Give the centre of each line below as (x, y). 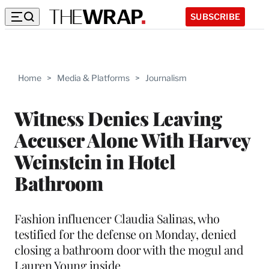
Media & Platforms (93, 78)
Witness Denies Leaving (118, 118)
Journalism (166, 78)
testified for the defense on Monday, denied (125, 234)
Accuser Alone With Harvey (132, 139)
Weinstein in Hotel (95, 161)
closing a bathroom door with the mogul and (129, 249)
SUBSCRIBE (215, 16)
